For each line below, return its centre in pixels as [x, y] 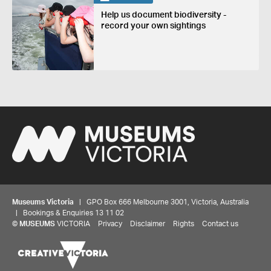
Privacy [110, 224]
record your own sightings [153, 26]
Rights [184, 224]
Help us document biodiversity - [163, 15]
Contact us [220, 224]
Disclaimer [148, 224]
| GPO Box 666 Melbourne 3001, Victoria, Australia [161, 202]
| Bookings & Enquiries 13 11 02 [68, 213]
